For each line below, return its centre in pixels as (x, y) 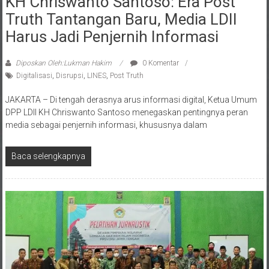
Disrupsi (69, 63)
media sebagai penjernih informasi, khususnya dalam (106, 112)
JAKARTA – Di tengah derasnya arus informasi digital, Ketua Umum (131, 87)
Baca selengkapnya (48, 143)
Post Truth (126, 63)
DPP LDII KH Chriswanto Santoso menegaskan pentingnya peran (126, 99)
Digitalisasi (34, 63)
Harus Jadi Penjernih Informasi (112, 24)
